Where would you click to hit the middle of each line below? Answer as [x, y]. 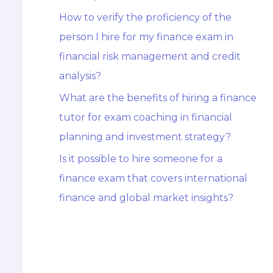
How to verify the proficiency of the [145, 18]
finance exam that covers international [153, 179]
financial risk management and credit [150, 57]
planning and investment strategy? [145, 137]
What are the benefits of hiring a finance [158, 98]
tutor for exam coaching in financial [145, 118]
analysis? [80, 76]
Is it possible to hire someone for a [140, 159]
